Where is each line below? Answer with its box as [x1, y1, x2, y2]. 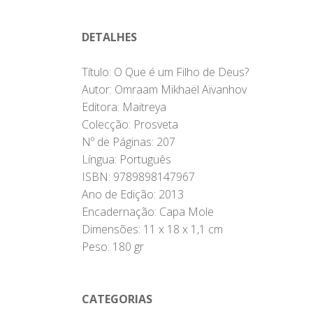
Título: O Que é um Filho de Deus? [82, 64, 249, 80]
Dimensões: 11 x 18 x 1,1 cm [82, 221, 223, 238]
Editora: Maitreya [82, 99, 166, 115]
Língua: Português [82, 152, 171, 168]
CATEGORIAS [82, 291, 152, 307]
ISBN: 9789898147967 [82, 169, 195, 185]
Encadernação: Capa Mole [82, 204, 214, 220]
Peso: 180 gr [82, 239, 144, 255]
